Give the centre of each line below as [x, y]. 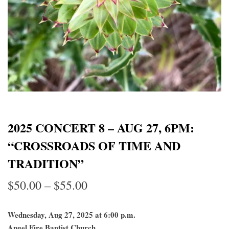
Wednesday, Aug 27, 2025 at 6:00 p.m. [72, 215]
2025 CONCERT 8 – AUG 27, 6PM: [101, 128]
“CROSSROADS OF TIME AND [94, 145]
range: [102, 205]
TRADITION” [46, 163]
